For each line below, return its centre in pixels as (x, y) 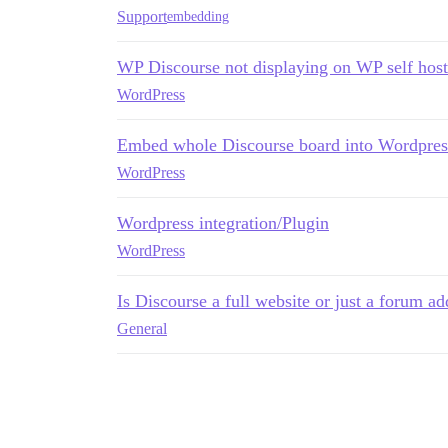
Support (142, 16)
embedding (198, 17)
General (142, 328)
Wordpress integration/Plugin (223, 222)
